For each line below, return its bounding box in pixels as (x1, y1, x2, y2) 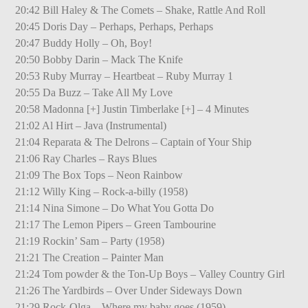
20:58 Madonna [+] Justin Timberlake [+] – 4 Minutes (15, 102, 250, 115)
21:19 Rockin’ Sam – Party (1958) (15, 234, 165, 247)
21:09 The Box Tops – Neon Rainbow (15, 168, 184, 181)
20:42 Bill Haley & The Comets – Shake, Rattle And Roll (15, 3, 266, 16)
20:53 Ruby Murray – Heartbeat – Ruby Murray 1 (15, 69, 234, 82)
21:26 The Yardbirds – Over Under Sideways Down (15, 284, 243, 296)
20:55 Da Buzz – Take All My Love (15, 86, 173, 98)
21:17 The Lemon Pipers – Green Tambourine (15, 218, 217, 230)
